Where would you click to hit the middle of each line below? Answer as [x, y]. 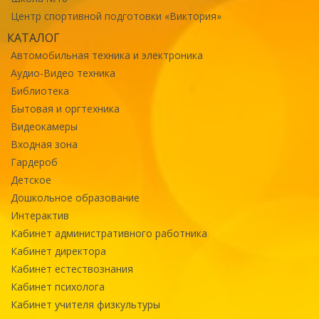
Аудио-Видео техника [63, 73]
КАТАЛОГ [33, 37]
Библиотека [40, 90]
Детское [31, 179]
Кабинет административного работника [109, 233]
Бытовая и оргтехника [65, 108]
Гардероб [34, 162]
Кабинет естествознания [72, 268]
